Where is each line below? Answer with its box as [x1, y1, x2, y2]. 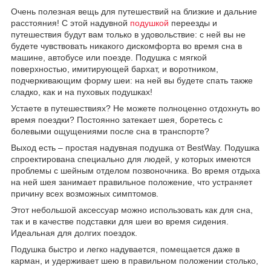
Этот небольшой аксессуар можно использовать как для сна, [11, 204, 253, 215]
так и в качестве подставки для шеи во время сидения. [11, 216, 229, 226]
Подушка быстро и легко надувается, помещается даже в [11, 244, 240, 254]
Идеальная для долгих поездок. [11, 227, 137, 238]
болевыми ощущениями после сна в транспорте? [11, 126, 209, 136]
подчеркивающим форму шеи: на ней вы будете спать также [11, 75, 253, 85]
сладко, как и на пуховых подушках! [11, 87, 152, 97]
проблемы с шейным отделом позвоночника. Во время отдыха [11, 165, 260, 175]
